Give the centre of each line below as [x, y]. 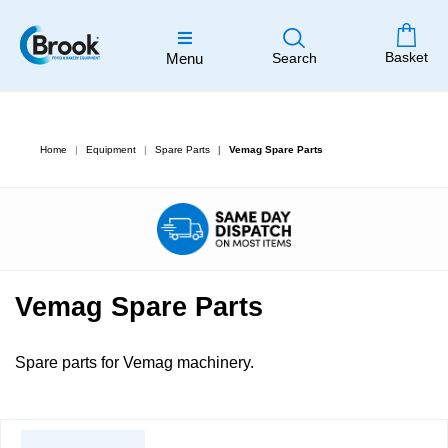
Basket [406, 56]
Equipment [111, 149]
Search [294, 58]
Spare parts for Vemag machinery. [134, 362]
